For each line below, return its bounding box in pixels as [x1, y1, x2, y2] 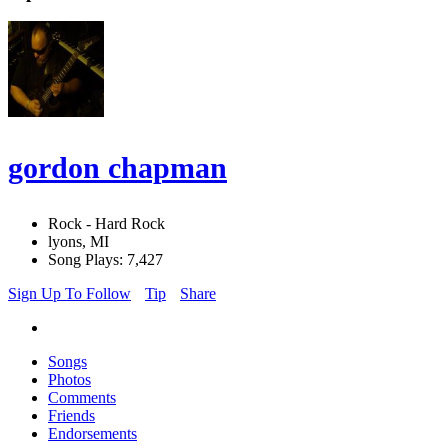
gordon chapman [8, 151, 227, 185]
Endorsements [48, 425, 137, 443]
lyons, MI [48, 233, 109, 251]
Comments [48, 389, 116, 407]
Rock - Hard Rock [48, 215, 165, 233]
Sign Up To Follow [8, 285, 131, 303]
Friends [48, 407, 95, 425]
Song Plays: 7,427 [48, 251, 163, 269]
